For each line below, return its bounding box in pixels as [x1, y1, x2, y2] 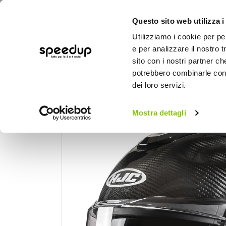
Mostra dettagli [132, 108, 186, 118]
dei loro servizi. [132, 81, 186, 90]
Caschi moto [130, 99, 172, 109]
